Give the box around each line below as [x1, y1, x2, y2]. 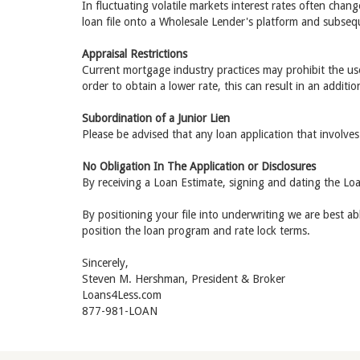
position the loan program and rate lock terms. [82, 224, 310, 237]
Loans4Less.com [82, 288, 162, 301]
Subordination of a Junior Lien [82, 112, 230, 125]
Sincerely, [82, 256, 129, 269]
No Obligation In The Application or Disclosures [82, 160, 316, 173]
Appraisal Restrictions [82, 47, 187, 60]
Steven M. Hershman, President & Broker [82, 272, 285, 285]
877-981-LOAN [82, 305, 157, 317]
